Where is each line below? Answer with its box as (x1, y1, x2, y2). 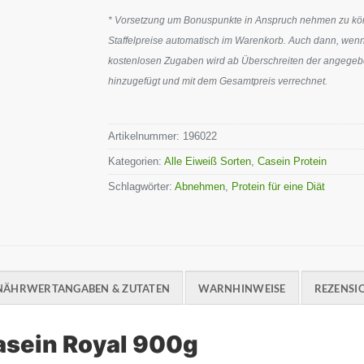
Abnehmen (175, 180, 226, 193)
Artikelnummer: (108, 129, 184, 142)
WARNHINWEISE (198, 282, 286, 296)
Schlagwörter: (108, 180, 175, 193)
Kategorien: (108, 154, 165, 167)
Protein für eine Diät (232, 180, 326, 193)
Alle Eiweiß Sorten (164, 154, 252, 167)
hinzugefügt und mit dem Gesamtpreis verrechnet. (108, 75, 328, 87)
